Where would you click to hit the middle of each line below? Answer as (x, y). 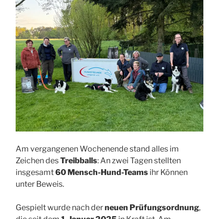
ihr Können (168, 173)
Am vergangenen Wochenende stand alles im (97, 149)
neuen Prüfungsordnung (152, 208)
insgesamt (35, 173)
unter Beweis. (40, 184)
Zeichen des (38, 161)
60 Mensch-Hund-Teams (102, 173)
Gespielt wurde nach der (60, 208)
